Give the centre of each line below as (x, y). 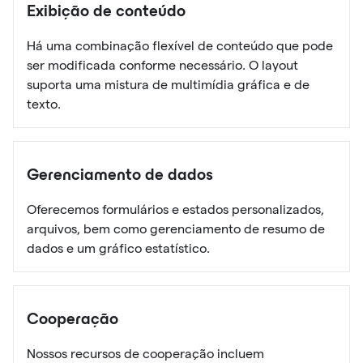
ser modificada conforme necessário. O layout (162, 65)
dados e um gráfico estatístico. (118, 248)
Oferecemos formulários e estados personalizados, (175, 209)
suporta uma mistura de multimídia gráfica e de (168, 84)
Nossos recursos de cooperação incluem (145, 353)
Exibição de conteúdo (106, 12)
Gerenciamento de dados (120, 175)
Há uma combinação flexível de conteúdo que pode (180, 45)
